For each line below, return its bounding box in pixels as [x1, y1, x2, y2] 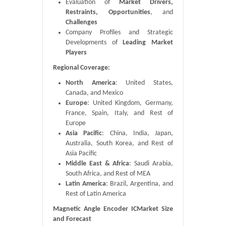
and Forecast [53, 215, 91, 223]
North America [66, 79, 116, 87]
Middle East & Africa [66, 160, 130, 167]
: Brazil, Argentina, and [106, 180, 173, 188]
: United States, [115, 79, 174, 87]
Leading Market [123, 39, 174, 46]
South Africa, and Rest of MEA [66, 170, 150, 178]
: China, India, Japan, [102, 130, 173, 137]
